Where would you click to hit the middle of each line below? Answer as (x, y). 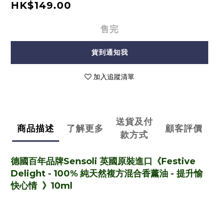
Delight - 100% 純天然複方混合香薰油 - (94, 174)
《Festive (174, 162)
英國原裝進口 (126, 162)
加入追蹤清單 (114, 77)
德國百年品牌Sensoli (55, 162)
